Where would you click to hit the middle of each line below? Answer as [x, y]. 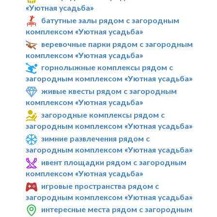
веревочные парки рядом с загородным [117, 44]
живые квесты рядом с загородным [109, 91]
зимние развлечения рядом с [96, 138]
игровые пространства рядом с [100, 186]
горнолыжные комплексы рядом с [107, 67]
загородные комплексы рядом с [103, 115]
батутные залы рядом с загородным [110, 20]
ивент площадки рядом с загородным [114, 162]
